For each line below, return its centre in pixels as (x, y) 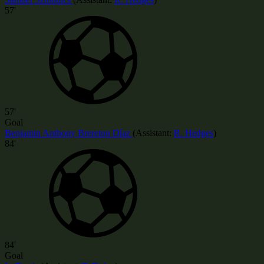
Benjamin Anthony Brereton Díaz (69, 133)
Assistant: (154, 133)
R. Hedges (194, 133)
